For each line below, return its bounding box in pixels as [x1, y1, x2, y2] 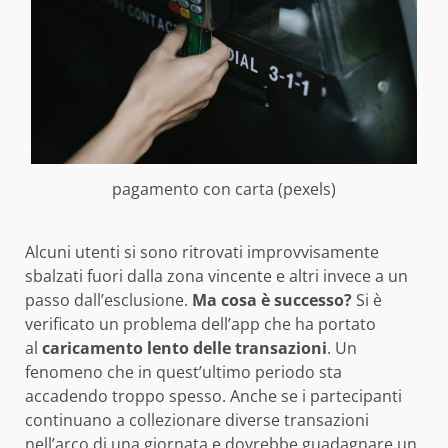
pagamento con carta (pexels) [112, 178, 336, 201]
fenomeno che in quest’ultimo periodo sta [25, 361, 342, 384]
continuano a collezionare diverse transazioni [25, 409, 369, 432]
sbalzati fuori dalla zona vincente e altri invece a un [25, 265, 408, 288]
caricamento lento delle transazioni [38, 337, 327, 360]
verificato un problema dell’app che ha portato [25, 313, 376, 336]
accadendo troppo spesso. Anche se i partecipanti [25, 385, 402, 408]
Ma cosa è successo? [188, 289, 352, 312]
